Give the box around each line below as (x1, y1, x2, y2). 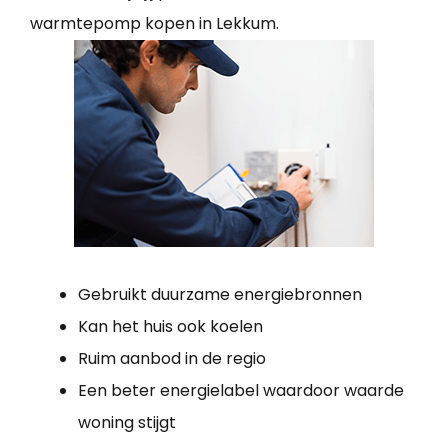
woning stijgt (78, 410, 176, 434)
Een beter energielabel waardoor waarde (78, 378, 404, 402)
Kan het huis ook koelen (78, 314, 263, 338)
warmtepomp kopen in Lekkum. (30, 11, 279, 35)
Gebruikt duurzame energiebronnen (78, 282, 362, 306)
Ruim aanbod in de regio (78, 346, 266, 370)
